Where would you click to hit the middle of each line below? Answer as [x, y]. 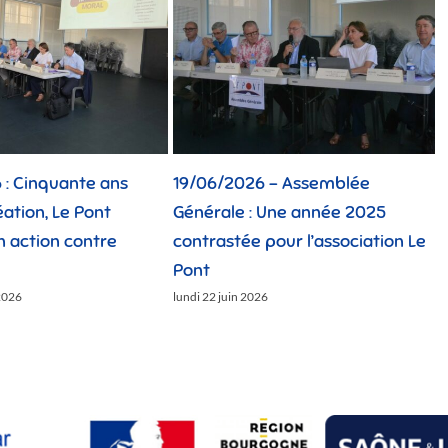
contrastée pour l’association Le [299, 240]
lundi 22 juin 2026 [220, 296]
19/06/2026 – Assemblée [271, 182]
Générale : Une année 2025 [279, 211]
